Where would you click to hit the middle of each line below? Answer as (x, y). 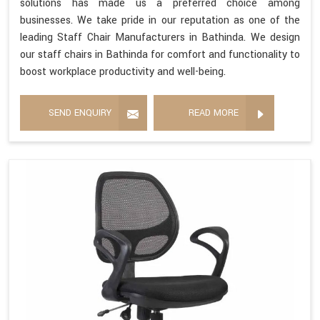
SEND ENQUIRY (80, 113)
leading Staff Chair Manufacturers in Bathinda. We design (160, 38)
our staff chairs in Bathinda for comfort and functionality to (160, 55)
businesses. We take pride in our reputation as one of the (160, 21)
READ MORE (214, 113)
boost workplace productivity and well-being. (123, 72)
